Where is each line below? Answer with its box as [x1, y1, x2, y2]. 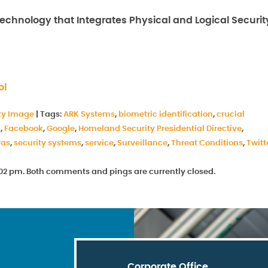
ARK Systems [63, 111, 115, 118]
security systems [14, 139, 81, 147]
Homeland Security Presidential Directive [78, 125, 242, 133]
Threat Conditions [171, 139, 243, 147]
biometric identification [118, 111, 213, 118]
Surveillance [117, 139, 167, 147]
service [85, 139, 114, 147]
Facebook [4, 125, 43, 133]
